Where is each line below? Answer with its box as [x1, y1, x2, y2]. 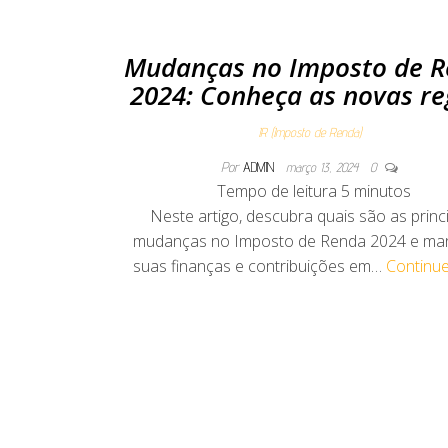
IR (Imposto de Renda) [258, 124, 362, 140]
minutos [353, 180, 411, 202]
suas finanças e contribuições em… [133, 255, 387, 277]
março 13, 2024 [286, 159, 363, 175]
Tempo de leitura [216, 180, 337, 202]
